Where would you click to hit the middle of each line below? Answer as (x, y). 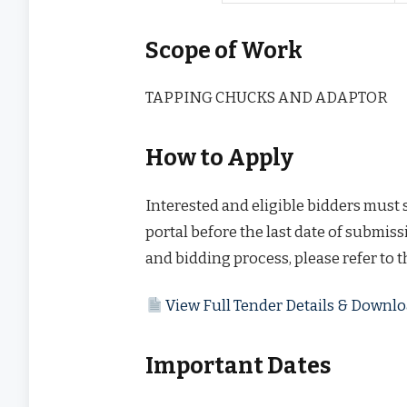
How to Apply (220, 159)
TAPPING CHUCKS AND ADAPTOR (267, 98)
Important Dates (238, 366)
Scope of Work (224, 50)
